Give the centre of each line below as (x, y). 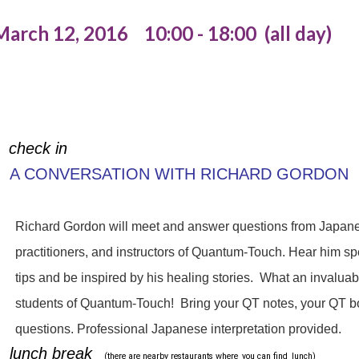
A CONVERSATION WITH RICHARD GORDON (179, 173)
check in (38, 148)
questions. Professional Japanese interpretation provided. (178, 329)
